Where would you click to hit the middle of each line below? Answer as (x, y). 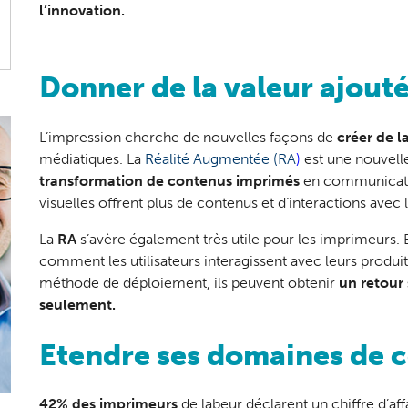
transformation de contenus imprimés (169, 180)
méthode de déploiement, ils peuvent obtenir (189, 282)
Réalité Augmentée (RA (220, 158)
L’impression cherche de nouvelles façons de (188, 137)
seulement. (77, 304)
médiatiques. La (92, 158)
